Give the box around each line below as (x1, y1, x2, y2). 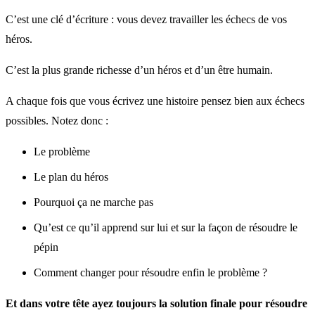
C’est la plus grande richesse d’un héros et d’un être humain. (6, 63, 273, 76)
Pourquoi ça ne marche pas (34, 195, 153, 208)
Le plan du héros (34, 170, 108, 183)
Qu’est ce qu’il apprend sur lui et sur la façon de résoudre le (34, 221, 297, 233)
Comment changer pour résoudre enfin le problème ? (34, 266, 267, 278)
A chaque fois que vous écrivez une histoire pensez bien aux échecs (6, 94, 304, 107)
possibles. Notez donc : (6, 114, 108, 127)
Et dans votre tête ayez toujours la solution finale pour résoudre (6, 297, 307, 309)
